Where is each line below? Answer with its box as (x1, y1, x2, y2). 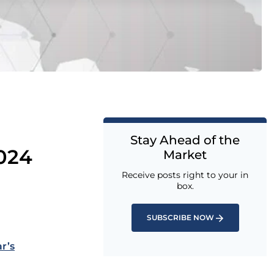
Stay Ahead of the (130, 133, 240, 147)
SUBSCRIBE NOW (147, 213, 214, 222)
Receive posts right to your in (122, 169, 248, 180)
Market (163, 147, 207, 162)
